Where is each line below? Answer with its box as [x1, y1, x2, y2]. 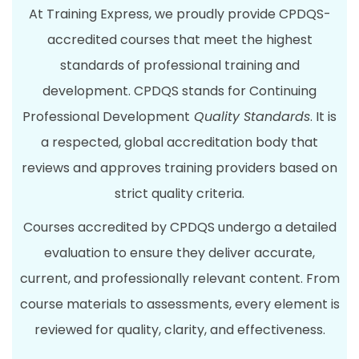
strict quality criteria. [115, 184, 244, 204]
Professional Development [22, 107, 190, 127]
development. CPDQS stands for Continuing [42, 82, 317, 101]
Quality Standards [190, 107, 310, 127]
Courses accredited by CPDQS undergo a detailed [22, 218, 337, 237]
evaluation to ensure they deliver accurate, [44, 244, 315, 263]
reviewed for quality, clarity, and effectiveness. [34, 321, 325, 340]
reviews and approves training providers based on [22, 159, 337, 178]
